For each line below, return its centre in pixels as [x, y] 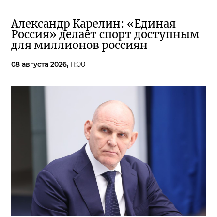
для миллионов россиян [79, 45]
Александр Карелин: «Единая [93, 24]
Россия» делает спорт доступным [105, 35]
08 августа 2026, [41, 65]
